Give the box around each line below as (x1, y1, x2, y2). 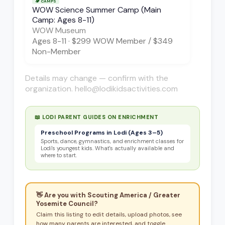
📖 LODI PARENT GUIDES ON (35, 113, 118, 121)
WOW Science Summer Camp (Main (32, 4, 161, 15)
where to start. (41, 151, 77, 159)
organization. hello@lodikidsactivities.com (25, 83, 178, 94)
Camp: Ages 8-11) (32, 14, 94, 25)
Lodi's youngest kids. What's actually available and (41, 144, 174, 152)
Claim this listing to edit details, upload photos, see (36, 210, 182, 219)
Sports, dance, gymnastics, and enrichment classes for (41, 137, 184, 145)
